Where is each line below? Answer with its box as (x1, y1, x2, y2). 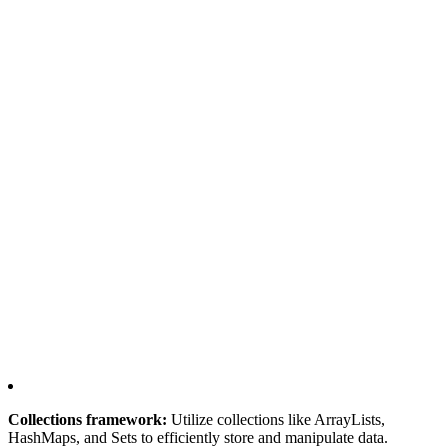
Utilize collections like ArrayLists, (167, 410, 385, 428)
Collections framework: (8, 410, 167, 428)
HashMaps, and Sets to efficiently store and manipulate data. (8, 428, 388, 446)
